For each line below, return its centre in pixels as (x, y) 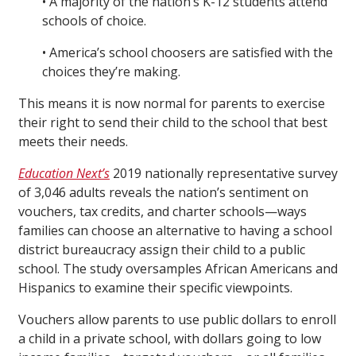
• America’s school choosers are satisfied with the (188, 53)
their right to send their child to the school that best (173, 123)
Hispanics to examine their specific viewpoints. (155, 288)
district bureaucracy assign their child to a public (162, 250)
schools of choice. (94, 21)
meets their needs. (73, 142)
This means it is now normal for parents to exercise (172, 104)
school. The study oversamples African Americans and (178, 269)
